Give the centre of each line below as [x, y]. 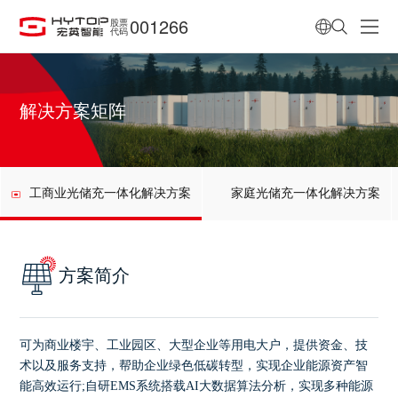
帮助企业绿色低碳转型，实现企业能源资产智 [244, 365]
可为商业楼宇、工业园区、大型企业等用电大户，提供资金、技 [194, 345]
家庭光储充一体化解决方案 [305, 193]
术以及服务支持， [70, 365]
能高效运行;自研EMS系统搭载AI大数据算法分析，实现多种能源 [197, 386]
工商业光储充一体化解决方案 [110, 193]
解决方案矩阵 [73, 110]
